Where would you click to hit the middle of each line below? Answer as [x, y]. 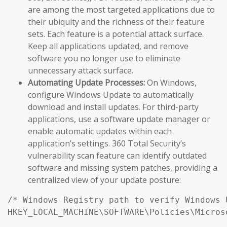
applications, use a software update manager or [119, 119]
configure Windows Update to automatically [111, 94]
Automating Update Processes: [86, 82]
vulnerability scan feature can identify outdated [117, 155]
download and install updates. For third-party [113, 107]
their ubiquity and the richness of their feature [116, 22]
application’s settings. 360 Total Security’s [107, 143]
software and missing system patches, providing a [123, 167]
